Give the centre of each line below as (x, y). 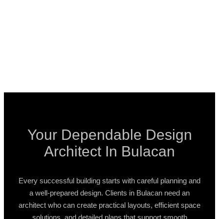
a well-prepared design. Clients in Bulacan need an (109, 193)
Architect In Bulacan (109, 151)
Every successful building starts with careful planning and (109, 180)
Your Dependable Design (109, 134)
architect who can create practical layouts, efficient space (109, 205)
